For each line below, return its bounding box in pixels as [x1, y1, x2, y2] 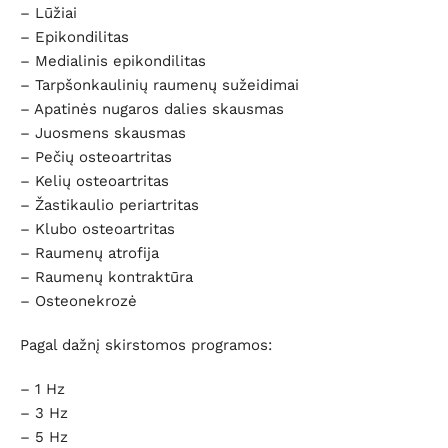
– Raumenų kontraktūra [20, 268, 193, 287]
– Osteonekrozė [20, 292, 137, 311]
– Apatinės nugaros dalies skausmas [20, 100, 284, 119]
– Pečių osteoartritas [20, 148, 172, 167]
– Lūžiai [20, 4, 77, 23]
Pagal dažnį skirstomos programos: [20, 336, 272, 355]
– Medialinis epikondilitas [20, 52, 206, 71]
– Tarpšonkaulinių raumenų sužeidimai [20, 76, 299, 95]
